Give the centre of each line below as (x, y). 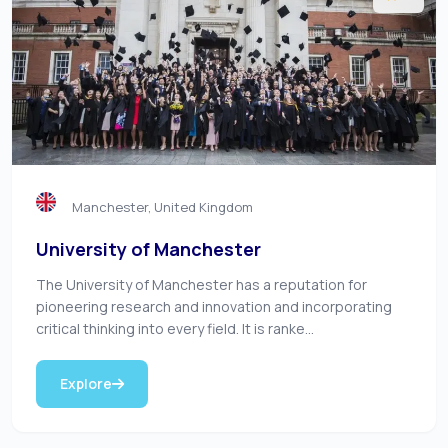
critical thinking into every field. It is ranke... (175, 328)
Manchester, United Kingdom (162, 207)
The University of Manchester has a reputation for (201, 284)
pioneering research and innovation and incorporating (214, 306)
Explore (86, 383)
